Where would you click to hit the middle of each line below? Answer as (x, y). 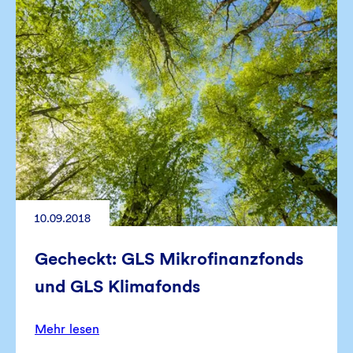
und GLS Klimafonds (117, 286)
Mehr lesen (67, 329)
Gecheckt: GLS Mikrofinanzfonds (169, 259)
